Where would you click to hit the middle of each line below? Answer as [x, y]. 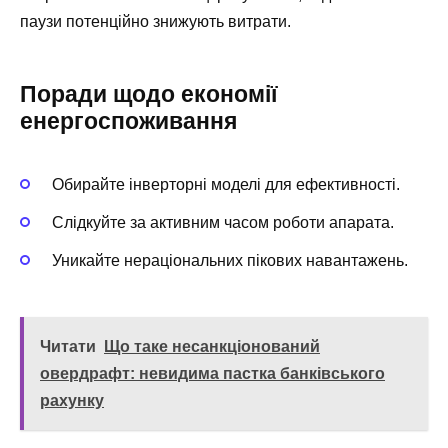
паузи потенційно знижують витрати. [155, 22]
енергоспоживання [128, 121]
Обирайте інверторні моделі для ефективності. [226, 184]
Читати [68, 347]
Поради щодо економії [148, 94]
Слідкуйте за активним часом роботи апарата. [223, 222]
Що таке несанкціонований [212, 347]
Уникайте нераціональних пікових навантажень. [230, 261]
